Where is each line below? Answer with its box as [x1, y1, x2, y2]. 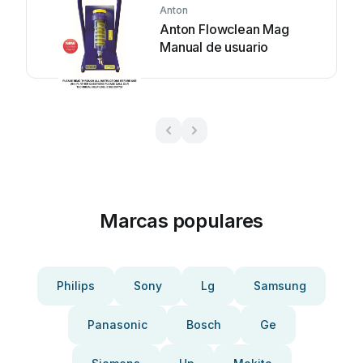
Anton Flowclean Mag [160, 21, 289, 37]
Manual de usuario [160, 39, 269, 55]
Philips [57, 279, 95, 293]
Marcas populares [100, 209, 263, 233]
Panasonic [87, 318, 147, 331]
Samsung [254, 279, 306, 293]
